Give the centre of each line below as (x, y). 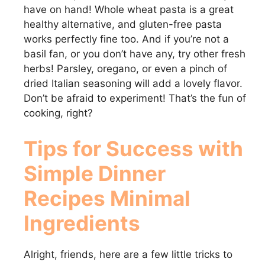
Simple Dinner (95, 173)
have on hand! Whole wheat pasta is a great (129, 10)
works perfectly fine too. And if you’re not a (126, 39)
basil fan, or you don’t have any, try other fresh (135, 54)
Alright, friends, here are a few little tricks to (128, 254)
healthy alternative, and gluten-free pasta (123, 25)
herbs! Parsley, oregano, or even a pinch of (125, 69)
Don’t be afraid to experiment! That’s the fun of (135, 98)
